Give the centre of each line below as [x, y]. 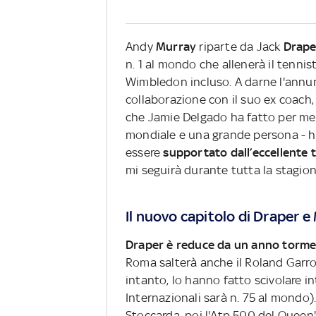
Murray [178, 47]
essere [145, 153]
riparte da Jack [241, 47]
